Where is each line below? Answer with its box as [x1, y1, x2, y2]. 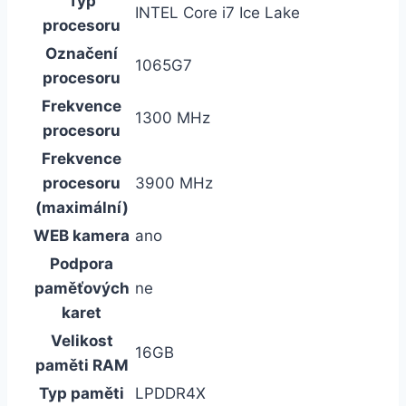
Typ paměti [39, 383, 124, 402]
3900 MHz [135, 173, 213, 192]
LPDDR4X [135, 383, 206, 402]
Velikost [50, 331, 113, 350]
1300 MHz [135, 108, 210, 127]
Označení [45, 43, 118, 63]
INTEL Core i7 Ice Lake [135, 3, 300, 22]
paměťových [34, 278, 130, 297]
